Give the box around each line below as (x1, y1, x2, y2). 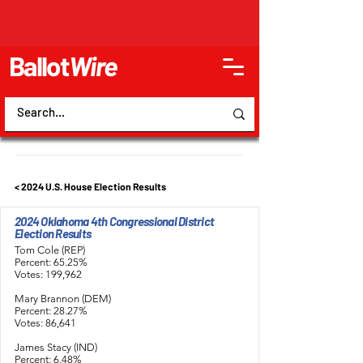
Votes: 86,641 (15, 317, 76, 329)
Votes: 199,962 (15, 268, 82, 280)
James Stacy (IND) (15, 341, 97, 353)
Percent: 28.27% (15, 305, 88, 317)
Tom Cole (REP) (15, 244, 85, 256)
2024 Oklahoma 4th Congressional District (15, 214, 214, 228)
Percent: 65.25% (15, 256, 88, 268)
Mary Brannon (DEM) (15, 293, 111, 305)
